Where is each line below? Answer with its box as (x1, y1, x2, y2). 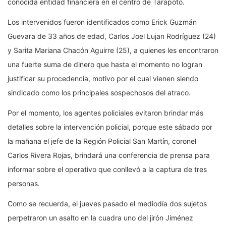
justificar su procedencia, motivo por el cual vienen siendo (8, 74, 198, 83)
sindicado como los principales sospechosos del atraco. (8, 88, 191, 97)
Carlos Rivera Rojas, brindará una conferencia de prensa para (8, 150, 210, 159)
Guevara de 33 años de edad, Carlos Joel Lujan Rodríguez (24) (8, 31, 216, 40)
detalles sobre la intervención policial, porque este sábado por (8, 122, 212, 131)
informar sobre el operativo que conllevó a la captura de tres (8, 164, 207, 174)
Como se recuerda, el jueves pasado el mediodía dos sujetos (8, 199, 207, 208)
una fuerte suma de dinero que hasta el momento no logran (8, 60, 202, 69)
